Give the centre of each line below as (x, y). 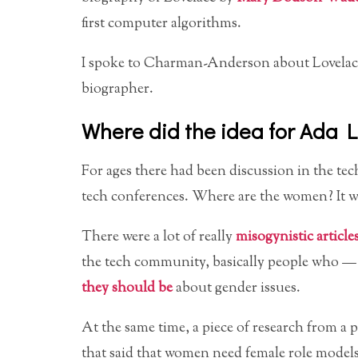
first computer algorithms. (161, 24)
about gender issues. (237, 288)
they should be (127, 288)
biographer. (117, 89)
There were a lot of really (159, 237)
